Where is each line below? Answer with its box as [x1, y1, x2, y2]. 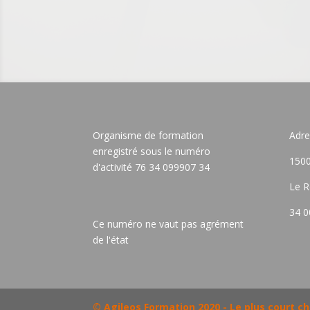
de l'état [93, 232, 129, 246]
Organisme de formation [93, 128, 204, 142]
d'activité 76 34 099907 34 [93, 160, 210, 174]
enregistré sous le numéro [93, 144, 211, 158]
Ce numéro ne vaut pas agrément [93, 217, 244, 230]
